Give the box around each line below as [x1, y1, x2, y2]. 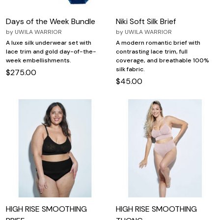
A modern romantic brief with [116, 39, 200, 47]
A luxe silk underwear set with [6, 39, 91, 47]
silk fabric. [116, 65, 145, 74]
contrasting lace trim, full [116, 48, 188, 56]
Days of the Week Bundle [6, 16, 95, 27]
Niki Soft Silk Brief [116, 16, 176, 27]
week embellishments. [6, 56, 71, 65]
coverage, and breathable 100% [116, 56, 209, 65]
